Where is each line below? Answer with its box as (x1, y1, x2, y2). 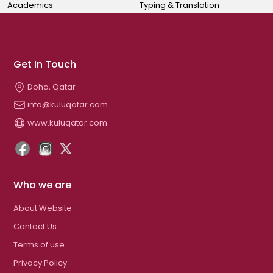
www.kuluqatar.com (26, 117, 107, 129)
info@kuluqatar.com (26, 99, 108, 110)
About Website (13, 202, 72, 214)
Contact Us (13, 221, 57, 233)
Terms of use (13, 239, 65, 251)
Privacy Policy (13, 257, 67, 269)
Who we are (13, 178, 71, 193)
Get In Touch (13, 57, 76, 71)
